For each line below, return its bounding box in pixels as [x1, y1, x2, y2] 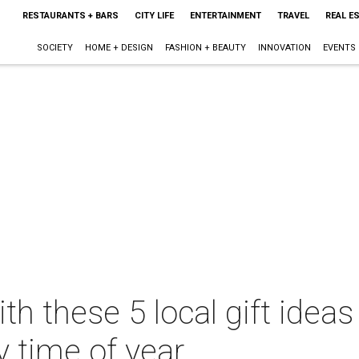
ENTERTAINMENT [189, 10, 261, 21]
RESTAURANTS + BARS [22, 10, 119, 21]
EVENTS [322, 42, 356, 53]
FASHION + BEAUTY [164, 42, 246, 53]
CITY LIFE [134, 10, 174, 21]
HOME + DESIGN [84, 42, 153, 53]
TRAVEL [276, 10, 309, 21]
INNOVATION [257, 42, 311, 53]
